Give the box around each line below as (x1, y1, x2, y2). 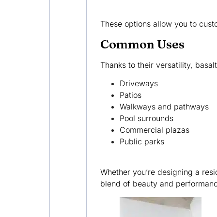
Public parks (119, 137, 164, 147)
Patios (119, 90, 141, 100)
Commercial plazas (119, 125, 189, 135)
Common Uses (100, 36, 185, 51)
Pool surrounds (119, 113, 173, 124)
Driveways (119, 78, 158, 89)
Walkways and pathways (119, 102, 209, 112)
